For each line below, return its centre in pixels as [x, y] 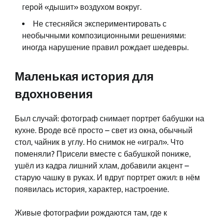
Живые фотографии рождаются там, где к [91, 213]
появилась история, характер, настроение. [92, 189]
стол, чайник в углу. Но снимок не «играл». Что [99, 142]
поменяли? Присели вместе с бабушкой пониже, [103, 154]
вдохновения [54, 94]
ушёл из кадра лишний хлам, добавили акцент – [102, 165]
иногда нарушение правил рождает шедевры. [105, 48]
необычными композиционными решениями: [104, 36]
